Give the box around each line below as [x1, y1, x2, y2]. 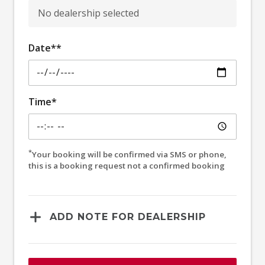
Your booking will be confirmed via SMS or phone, [32, 148, 227, 160]
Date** [28, 41, 62, 54]
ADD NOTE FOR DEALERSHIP [50, 211, 206, 222]
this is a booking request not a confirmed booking [95, 160, 225, 171]
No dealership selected [38, 6, 139, 20]
